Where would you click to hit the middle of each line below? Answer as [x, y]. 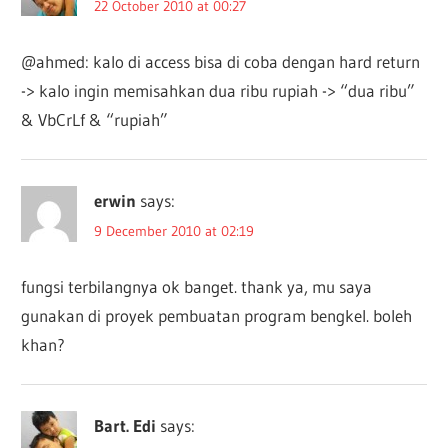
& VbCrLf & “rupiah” [95, 119]
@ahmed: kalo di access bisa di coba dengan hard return [221, 61]
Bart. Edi [125, 425]
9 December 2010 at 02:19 [174, 230]
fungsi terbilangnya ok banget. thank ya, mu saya [197, 286]
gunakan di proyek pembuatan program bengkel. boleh [217, 315]
